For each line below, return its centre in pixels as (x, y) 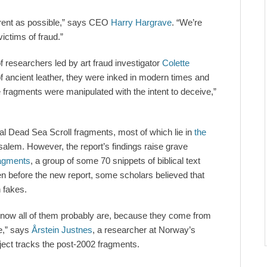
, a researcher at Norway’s (144, 230)
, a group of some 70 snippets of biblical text (115, 161)
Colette (176, 63)
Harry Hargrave (141, 23)
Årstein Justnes (62, 230)
